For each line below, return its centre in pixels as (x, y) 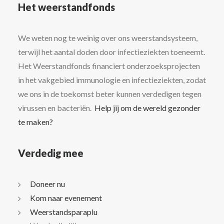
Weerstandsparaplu (64, 212)
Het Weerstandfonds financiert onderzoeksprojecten (109, 66)
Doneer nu (47, 184)
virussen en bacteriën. (56, 108)
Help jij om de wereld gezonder (147, 108)
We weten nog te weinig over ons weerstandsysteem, (108, 38)
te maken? (35, 122)
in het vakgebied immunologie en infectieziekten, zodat (112, 80)
